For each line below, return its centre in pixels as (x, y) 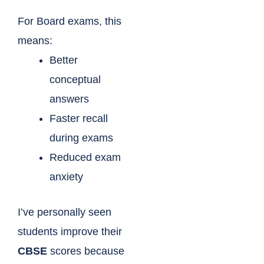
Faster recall (79, 119)
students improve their (70, 232)
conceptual (75, 80)
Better (64, 60)
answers (69, 99)
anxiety (66, 177)
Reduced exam (85, 158)
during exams (81, 138)
